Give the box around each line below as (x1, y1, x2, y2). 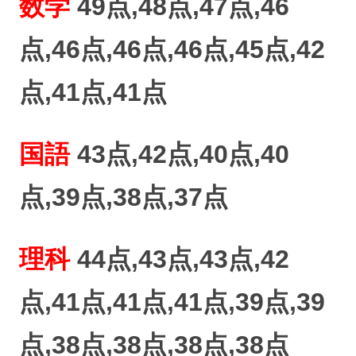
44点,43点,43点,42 (70, 245, 289, 273)
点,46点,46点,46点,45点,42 (19, 35, 325, 64)
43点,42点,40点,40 (70, 140, 289, 168)
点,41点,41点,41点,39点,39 (19, 288, 325, 316)
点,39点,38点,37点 (19, 183, 228, 211)
